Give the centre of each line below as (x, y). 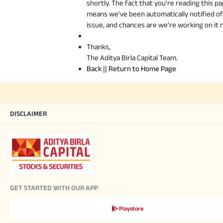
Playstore (131, 209)
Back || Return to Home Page (131, 68)
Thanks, (99, 46)
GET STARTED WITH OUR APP (54, 187)
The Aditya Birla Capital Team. (132, 57)
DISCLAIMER (28, 113)
